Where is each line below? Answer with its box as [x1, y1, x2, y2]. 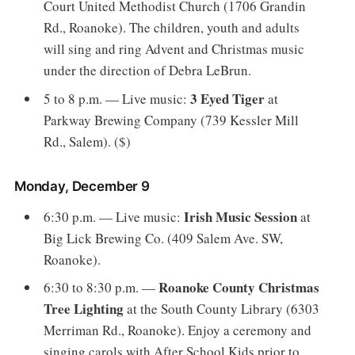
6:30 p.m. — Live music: [44, 207, 185, 226]
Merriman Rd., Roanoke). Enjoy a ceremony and [44, 321, 312, 340]
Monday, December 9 [13, 177, 150, 194]
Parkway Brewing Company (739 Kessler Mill [44, 110, 300, 129]
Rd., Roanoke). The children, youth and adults [44, 18, 300, 37]
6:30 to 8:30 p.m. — [44, 278, 159, 297]
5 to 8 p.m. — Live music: [44, 89, 191, 108]
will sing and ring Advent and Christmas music [44, 40, 305, 59]
